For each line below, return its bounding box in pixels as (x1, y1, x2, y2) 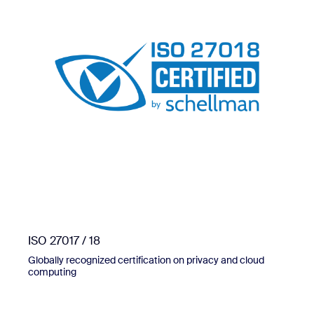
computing (28, 266, 76, 279)
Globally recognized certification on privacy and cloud (28, 254, 264, 267)
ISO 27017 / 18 (28, 233, 100, 249)
